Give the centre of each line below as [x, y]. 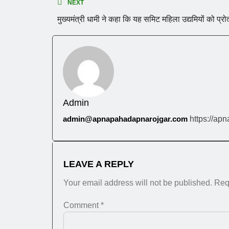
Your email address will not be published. [138, 182]
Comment [82, 205]
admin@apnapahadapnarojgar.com [125, 119]
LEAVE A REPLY [99, 164]
